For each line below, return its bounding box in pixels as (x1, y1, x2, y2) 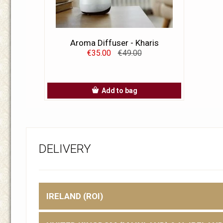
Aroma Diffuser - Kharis (70, 38, 159, 48)
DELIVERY (39, 142, 91, 156)
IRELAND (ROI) (46, 191, 103, 202)
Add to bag (101, 87, 137, 95)
